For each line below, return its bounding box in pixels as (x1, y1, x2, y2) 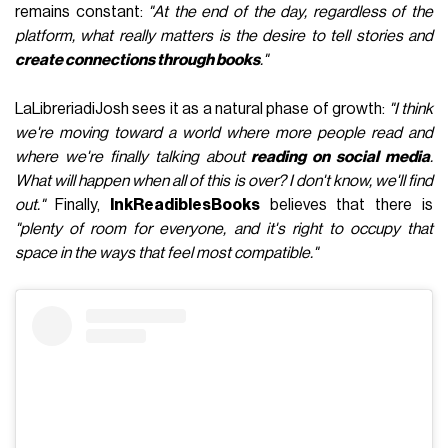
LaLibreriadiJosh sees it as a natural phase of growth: (15, 100, 389, 117)
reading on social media (251, 148, 430, 165)
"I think (388, 100, 433, 117)
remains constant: (15, 3, 149, 20)
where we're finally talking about (15, 148, 252, 165)
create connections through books (15, 51, 261, 68)
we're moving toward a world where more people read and (15, 124, 433, 141)
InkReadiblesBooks (109, 196, 260, 213)
